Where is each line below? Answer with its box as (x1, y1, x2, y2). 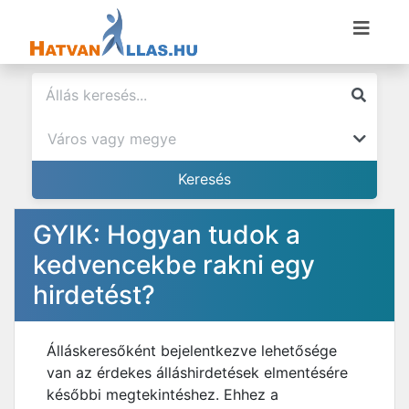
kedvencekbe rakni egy (33, 249, 315, 280)
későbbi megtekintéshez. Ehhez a (47, 385, 278, 404)
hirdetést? (33, 279, 155, 310)
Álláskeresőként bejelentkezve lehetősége (47, 341, 337, 360)
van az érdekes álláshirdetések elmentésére (47, 363, 348, 382)
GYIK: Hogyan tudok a (33, 219, 300, 250)
